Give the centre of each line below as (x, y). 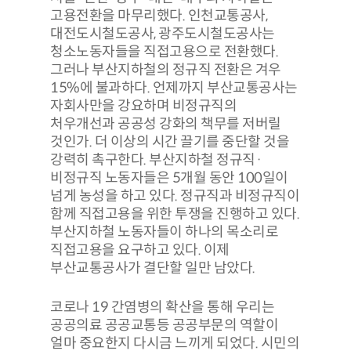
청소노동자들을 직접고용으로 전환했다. (164, 51)
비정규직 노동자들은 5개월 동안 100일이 (169, 177)
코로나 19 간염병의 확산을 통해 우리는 (162, 307)
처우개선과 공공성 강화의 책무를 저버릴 (166, 123)
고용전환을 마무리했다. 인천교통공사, (159, 15)
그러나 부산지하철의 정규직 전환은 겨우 (166, 69)
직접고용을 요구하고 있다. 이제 (140, 250)
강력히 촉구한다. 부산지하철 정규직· (156, 159)
